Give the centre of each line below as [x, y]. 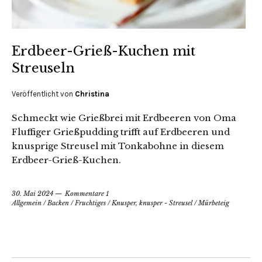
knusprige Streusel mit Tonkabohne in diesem [118, 146]
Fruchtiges [90, 203]
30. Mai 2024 [32, 194]
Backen [58, 203]
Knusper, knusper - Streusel [152, 203]
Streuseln [43, 68]
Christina [92, 94]
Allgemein [27, 203]
